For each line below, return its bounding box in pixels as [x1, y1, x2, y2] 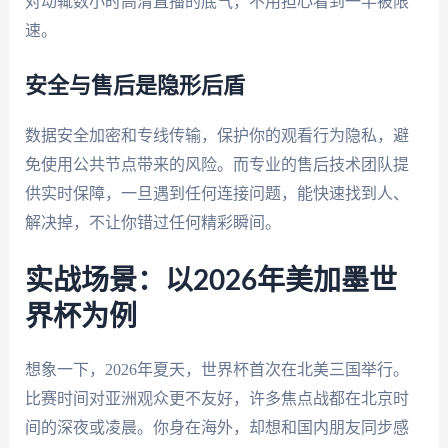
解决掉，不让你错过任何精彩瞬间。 [24, 213, 281, 231]
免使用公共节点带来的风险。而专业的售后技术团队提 [24, 155, 409, 173]
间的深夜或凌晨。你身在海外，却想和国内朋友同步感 [24, 418, 409, 436]
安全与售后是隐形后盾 [24, 74, 245, 97]
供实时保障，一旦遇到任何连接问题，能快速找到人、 [24, 184, 409, 202]
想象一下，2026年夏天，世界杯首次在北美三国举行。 [24, 360, 409, 378]
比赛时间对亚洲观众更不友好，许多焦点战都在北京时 [24, 389, 409, 407]
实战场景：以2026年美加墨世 [24, 266, 397, 295]
